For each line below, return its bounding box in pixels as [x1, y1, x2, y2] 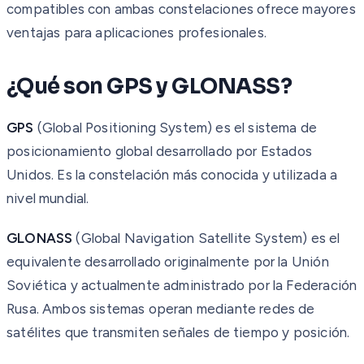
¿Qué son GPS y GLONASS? [6, 72, 292, 100]
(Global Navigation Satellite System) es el [72, 229, 340, 246]
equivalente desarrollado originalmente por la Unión [6, 253, 329, 270]
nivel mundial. [6, 189, 89, 206]
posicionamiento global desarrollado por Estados [6, 142, 312, 159]
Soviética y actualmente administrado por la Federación [6, 276, 357, 293]
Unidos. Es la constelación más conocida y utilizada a [6, 166, 338, 183]
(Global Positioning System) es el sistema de [33, 119, 318, 136]
